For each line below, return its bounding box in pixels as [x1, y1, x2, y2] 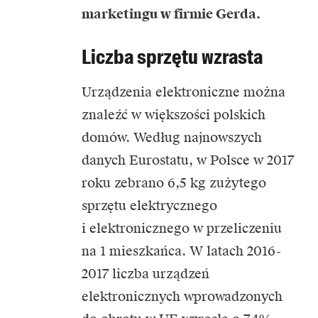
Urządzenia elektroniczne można [82, 84, 285, 101]
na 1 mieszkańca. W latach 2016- [82, 243, 281, 260]
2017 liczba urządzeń [82, 265, 209, 283]
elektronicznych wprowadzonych [82, 288, 283, 305]
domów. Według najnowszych [82, 129, 262, 146]
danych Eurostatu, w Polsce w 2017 [82, 152, 294, 169]
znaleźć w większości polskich [82, 106, 265, 124]
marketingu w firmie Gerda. [82, 6, 261, 23]
